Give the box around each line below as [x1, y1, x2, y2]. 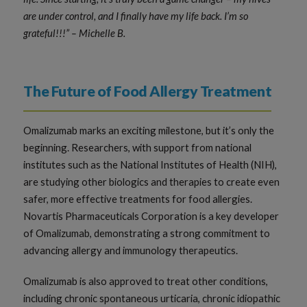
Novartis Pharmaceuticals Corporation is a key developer [23, 209, 280, 222]
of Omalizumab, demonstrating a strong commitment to [23, 226, 271, 239]
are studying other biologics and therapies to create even [23, 175, 280, 188]
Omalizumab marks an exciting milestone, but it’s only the [23, 123, 275, 136]
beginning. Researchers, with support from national [23, 140, 252, 153]
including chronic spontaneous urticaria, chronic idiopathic [23, 291, 281, 304]
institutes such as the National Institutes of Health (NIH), [23, 158, 278, 171]
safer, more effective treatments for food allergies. [23, 192, 253, 205]
